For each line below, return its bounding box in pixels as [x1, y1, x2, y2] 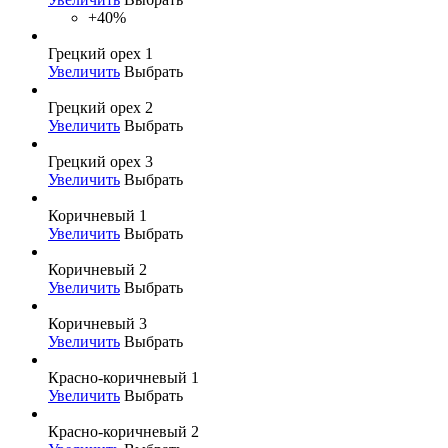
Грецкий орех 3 [48, 152, 153, 170]
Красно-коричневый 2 [48, 422, 199, 440]
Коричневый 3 [48, 314, 147, 332]
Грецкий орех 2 [48, 98, 153, 116]
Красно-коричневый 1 [48, 368, 199, 386]
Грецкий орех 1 [48, 44, 153, 62]
